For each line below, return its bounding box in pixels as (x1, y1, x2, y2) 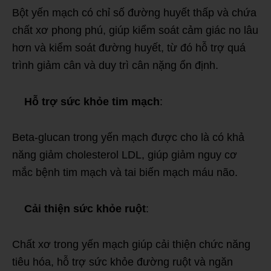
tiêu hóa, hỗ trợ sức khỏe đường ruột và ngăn (12, 255, 233, 268)
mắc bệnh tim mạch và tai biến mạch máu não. (12, 166, 238, 178)
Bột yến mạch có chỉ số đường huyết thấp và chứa (12, 6, 256, 19)
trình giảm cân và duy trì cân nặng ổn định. (12, 59, 218, 71)
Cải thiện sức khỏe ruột (24, 202, 146, 215)
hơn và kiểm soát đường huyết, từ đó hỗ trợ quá (12, 41, 246, 54)
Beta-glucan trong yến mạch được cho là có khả (12, 131, 244, 143)
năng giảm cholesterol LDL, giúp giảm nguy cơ (12, 148, 237, 161)
